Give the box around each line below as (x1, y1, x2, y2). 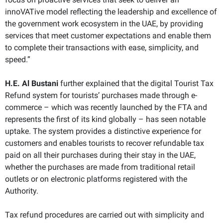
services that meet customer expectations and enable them (5, 30, 211, 40)
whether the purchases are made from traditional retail (5, 162, 195, 172)
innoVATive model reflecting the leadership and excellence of (5, 6, 217, 16)
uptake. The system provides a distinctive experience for (5, 126, 201, 136)
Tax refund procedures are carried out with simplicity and (5, 210, 204, 220)
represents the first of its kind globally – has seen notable (5, 114, 206, 124)
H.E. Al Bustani (5, 78, 58, 88)
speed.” (5, 54, 30, 64)
